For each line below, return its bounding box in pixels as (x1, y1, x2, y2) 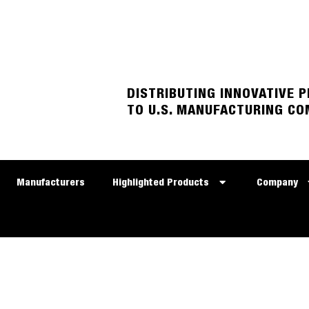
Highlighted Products (112, 177, 209, 188)
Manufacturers (16, 177, 85, 188)
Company (256, 177, 298, 188)
